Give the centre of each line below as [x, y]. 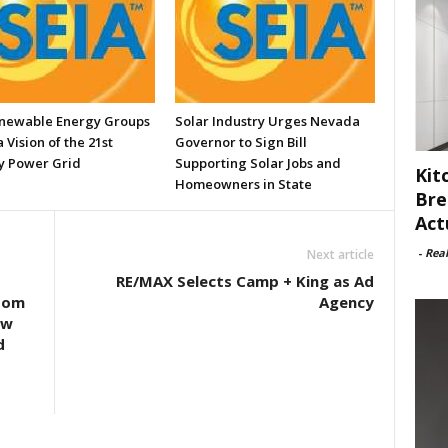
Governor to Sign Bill [240, 142]
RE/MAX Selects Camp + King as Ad [244, 281]
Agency [346, 302]
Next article [340, 254]
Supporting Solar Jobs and [257, 163]
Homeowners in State [243, 184]
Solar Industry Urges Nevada [267, 121]
